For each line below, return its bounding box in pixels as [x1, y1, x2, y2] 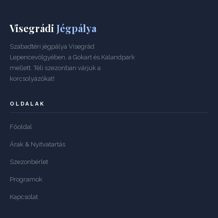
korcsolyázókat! [10, 75, 54, 82]
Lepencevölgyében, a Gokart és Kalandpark [10, 54, 135, 61]
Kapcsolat [10, 193, 38, 200]
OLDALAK [10, 101, 45, 107]
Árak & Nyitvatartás [10, 141, 65, 148]
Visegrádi [10, 21, 56, 35]
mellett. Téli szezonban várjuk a [10, 64, 101, 72]
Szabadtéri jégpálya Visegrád [10, 43, 94, 50]
